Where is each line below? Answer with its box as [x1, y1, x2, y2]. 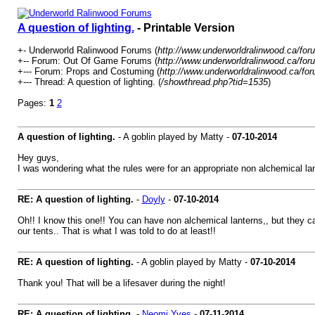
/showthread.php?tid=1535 [160, 77, 268, 87]
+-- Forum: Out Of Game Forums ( [17, 56, 157, 66]
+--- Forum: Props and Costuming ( [17, 66, 160, 77]
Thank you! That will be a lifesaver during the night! [17, 278, 226, 288]
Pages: [17, 98, 49, 108]
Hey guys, [17, 153, 59, 163]
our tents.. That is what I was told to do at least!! [17, 226, 216, 236]
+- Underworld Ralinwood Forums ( [17, 45, 157, 56]
